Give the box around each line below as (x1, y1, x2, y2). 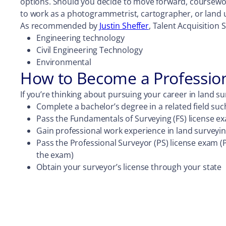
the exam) (36, 149, 74, 160)
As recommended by (20, 20, 100, 31)
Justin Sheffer (99, 20, 149, 31)
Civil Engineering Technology (36, 44, 143, 55)
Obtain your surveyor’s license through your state (36, 161, 222, 173)
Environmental (36, 56, 91, 68)
